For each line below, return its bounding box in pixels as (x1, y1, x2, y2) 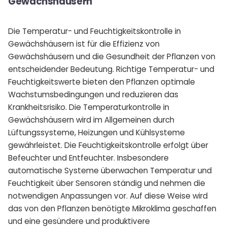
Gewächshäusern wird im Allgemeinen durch (8, 115, 174, 125)
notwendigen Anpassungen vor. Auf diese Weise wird (8, 191, 208, 201)
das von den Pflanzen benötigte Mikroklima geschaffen (8, 203, 216, 214)
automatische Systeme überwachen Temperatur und (8, 165, 212, 176)
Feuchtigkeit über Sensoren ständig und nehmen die (8, 178, 205, 188)
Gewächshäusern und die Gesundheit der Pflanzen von (8, 51, 215, 62)
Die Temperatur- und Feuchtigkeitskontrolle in (8, 26, 181, 36)
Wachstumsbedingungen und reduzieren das (8, 89, 178, 100)
